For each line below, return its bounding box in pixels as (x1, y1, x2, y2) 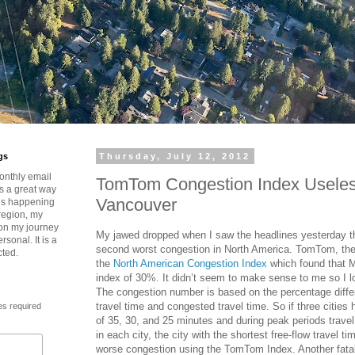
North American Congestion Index (113, 257, 267, 269)
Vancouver (96, 194, 177, 215)
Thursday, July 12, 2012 (99, 151, 251, 161)
